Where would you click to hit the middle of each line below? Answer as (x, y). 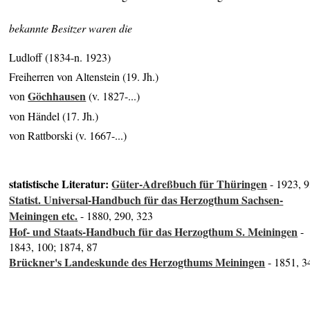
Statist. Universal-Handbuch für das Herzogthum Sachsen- (146, 200)
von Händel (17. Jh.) (54, 116)
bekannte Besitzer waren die (71, 28)
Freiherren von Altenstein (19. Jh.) (84, 76)
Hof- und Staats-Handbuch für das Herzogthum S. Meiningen (154, 232)
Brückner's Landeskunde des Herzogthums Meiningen (137, 262)
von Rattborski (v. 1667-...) (68, 135)
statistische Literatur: (61, 184)
